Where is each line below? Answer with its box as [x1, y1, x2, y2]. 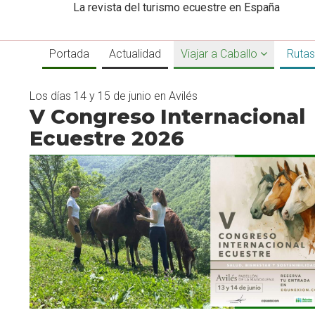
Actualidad [109, 47, 161, 60]
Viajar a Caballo [181, 47, 260, 60]
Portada [49, 47, 89, 60]
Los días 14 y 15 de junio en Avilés [30, 89, 198, 103]
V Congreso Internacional [30, 104, 305, 129]
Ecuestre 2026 [30, 126, 184, 150]
